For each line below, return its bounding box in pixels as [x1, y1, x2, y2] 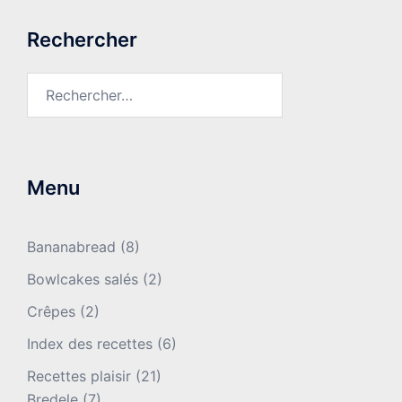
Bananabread [27, 237, 116, 256]
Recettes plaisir [27, 366, 131, 385]
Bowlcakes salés [27, 269, 138, 288]
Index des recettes [27, 334, 153, 353]
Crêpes [27, 301, 75, 320]
